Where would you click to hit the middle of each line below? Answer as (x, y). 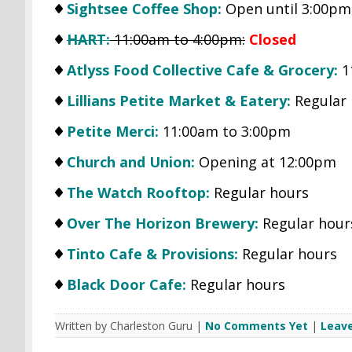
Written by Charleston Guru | (130, 325)
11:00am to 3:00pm (224, 131)
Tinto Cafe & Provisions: (152, 253)
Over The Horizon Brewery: (162, 223)
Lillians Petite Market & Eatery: (178, 100)
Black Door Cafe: (126, 284)
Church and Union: (130, 161)
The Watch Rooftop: (138, 192)
